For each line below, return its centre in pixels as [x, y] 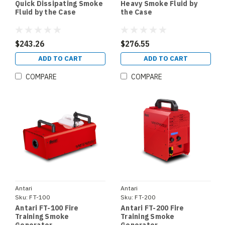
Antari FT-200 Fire [152, 208]
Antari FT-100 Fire [47, 208]
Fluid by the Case [46, 12]
